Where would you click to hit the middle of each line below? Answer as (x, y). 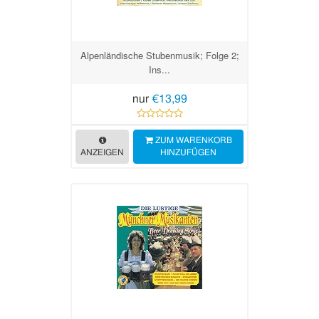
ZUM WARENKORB (192, 140)
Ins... (159, 69)
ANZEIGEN (102, 152)
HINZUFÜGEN (188, 152)
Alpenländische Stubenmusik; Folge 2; (159, 55)
